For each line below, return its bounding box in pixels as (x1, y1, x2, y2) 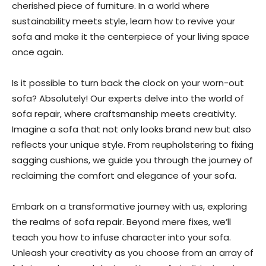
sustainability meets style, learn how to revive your (12, 15, 235, 27)
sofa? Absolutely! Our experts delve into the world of (12, 92, 244, 104)
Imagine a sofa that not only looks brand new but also (12, 123, 251, 135)
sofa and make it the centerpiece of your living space (12, 30, 249, 43)
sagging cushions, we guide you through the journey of (12, 154, 253, 166)
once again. (12, 46, 64, 58)
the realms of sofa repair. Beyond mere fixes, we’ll (12, 216, 231, 228)
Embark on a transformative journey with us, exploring (12, 200, 247, 213)
